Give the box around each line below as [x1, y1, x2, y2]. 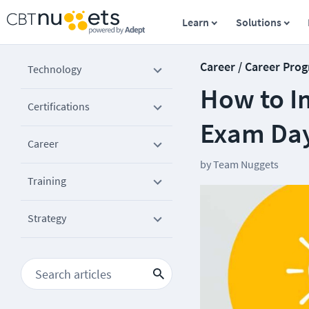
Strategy [28, 211, 66, 225]
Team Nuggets [213, 157, 279, 171]
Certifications [28, 99, 90, 113]
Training [28, 174, 66, 188]
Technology [28, 62, 81, 76]
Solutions [235, 15, 281, 29]
